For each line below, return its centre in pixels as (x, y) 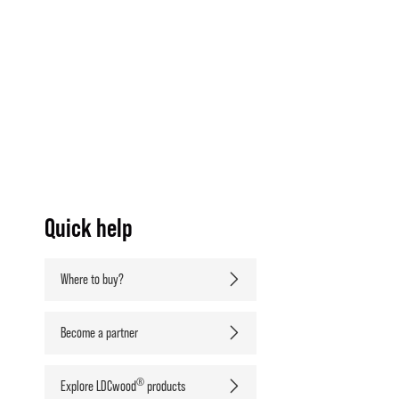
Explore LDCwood (98, 386)
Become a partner (99, 332)
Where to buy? (92, 279)
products (164, 386)
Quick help (88, 227)
